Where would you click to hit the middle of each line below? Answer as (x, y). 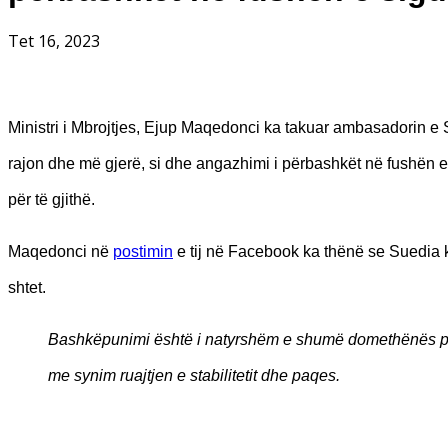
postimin (143, 251)
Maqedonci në (60, 251)
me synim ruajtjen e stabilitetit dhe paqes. (194, 375)
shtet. (27, 287)
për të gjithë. (51, 199)
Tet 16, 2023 (54, 41)
